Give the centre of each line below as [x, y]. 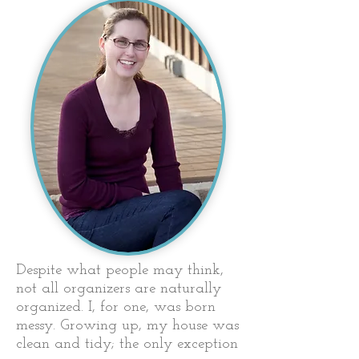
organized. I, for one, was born [116, 307]
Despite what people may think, [120, 270]
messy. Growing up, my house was [127, 326]
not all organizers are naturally [119, 289]
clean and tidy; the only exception [127, 344]
